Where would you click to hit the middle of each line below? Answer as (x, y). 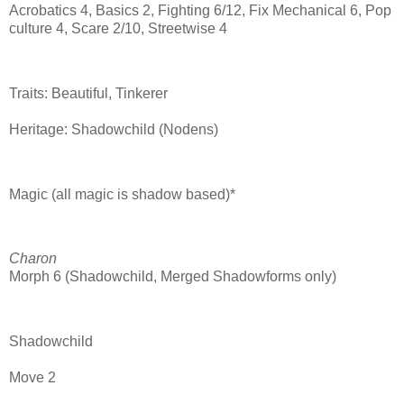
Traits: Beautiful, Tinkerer (88, 94)
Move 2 (32, 377)
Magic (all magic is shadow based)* (122, 194)
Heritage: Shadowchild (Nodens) (114, 130)
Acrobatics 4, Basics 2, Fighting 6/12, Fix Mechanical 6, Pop (200, 11)
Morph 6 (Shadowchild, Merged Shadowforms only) (173, 277)
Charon (33, 259)
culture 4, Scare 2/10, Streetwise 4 (118, 29)
